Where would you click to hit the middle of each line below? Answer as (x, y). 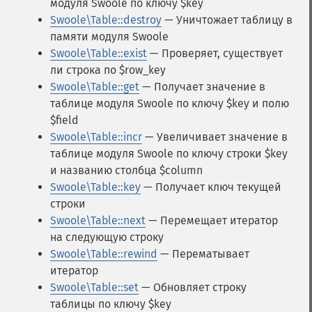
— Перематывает (203, 254)
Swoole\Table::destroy (106, 20)
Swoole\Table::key (95, 187)
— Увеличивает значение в (215, 137)
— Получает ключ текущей (211, 187)
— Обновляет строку (193, 287)
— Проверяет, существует (215, 53)
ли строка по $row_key (108, 70)
